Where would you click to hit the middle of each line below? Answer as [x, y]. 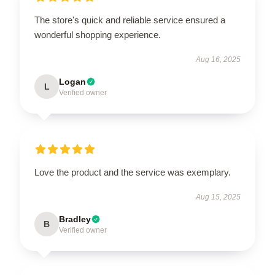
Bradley [75, 219]
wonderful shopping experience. [98, 35]
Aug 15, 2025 [218, 197]
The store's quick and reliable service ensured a [130, 20]
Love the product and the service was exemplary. [133, 172]
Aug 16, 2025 [218, 60]
